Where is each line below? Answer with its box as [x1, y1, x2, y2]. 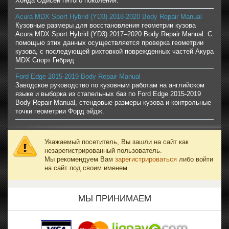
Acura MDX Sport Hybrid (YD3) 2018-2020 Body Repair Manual [15, 13, 202, 21]
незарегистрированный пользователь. [44, 147, 162, 155]
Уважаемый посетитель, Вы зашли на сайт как [44, 138, 189, 146]
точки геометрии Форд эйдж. [15, 107, 104, 116]
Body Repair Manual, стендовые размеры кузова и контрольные [15, 99, 211, 107]
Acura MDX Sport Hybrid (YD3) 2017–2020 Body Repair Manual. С [15, 30, 212, 38]
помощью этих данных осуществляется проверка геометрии [15, 39, 203, 47]
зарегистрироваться [115, 155, 177, 164]
